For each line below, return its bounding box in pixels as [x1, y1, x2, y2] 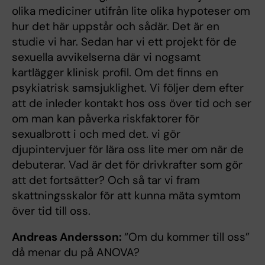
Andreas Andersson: [12, 229, 124, 244]
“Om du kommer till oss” [124, 229, 250, 244]
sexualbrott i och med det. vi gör [12, 126, 180, 141]
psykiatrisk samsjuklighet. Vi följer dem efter [12, 80, 244, 95]
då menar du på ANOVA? [12, 244, 140, 260]
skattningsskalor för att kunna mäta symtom [12, 188, 241, 203]
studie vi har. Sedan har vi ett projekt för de [12, 34, 237, 49]
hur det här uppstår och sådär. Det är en [12, 18, 219, 34]
